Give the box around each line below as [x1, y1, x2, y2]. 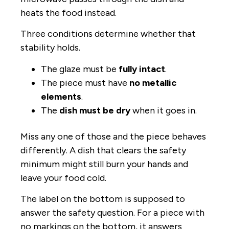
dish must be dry [59, 104, 130, 116]
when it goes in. [130, 104, 197, 116]
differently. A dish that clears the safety [20, 144, 186, 156]
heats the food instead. [20, 7, 117, 18]
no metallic [129, 77, 176, 88]
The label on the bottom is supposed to [20, 193, 185, 205]
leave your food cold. [20, 172, 106, 184]
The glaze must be [41, 63, 119, 75]
